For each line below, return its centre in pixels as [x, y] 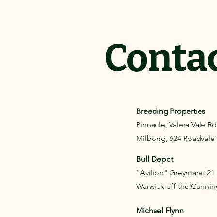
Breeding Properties [171, 111]
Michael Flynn [160, 210]
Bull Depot [155, 159]
